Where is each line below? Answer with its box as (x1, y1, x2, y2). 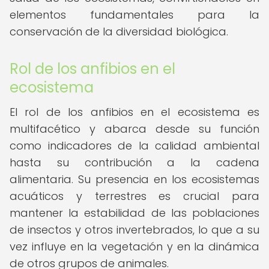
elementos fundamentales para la (10, 7, 259, 22)
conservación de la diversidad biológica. (10, 24, 228, 39)
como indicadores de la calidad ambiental (10, 138, 259, 153)
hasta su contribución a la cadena (10, 155, 259, 170)
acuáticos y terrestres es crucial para (10, 189, 259, 204)
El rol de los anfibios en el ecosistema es (10, 104, 259, 119)
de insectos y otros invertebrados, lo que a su (10, 222, 259, 237)
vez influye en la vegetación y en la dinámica (10, 239, 259, 254)
